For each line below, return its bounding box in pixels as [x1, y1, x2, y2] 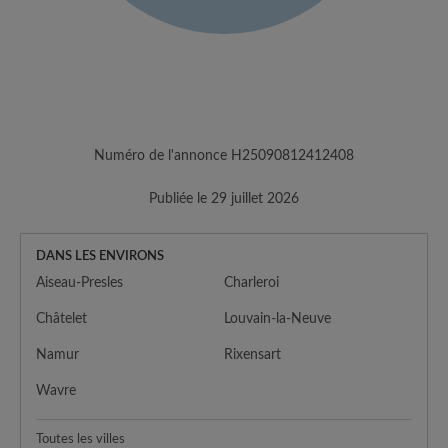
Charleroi [224, 275, 279, 290]
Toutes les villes [36, 432, 125, 446]
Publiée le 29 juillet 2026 [149, 191, 299, 206]
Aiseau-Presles [36, 275, 123, 290]
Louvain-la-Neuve [224, 311, 331, 326]
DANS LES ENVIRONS [36, 249, 164, 263]
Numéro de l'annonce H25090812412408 [94, 148, 354, 163]
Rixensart [224, 347, 281, 362]
